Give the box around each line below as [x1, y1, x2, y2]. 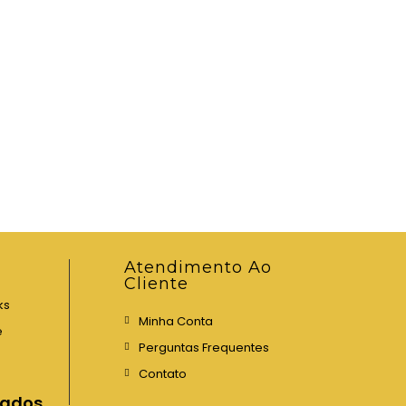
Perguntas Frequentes [139, 339, 269, 356]
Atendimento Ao [124, 257, 272, 277]
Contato [139, 365, 187, 382]
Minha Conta [139, 313, 213, 330]
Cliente [124, 274, 188, 294]
